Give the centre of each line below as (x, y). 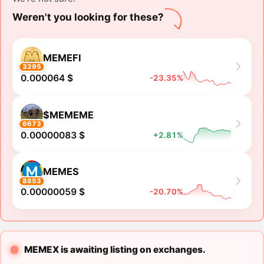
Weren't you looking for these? (88, 17)
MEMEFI (62, 57)
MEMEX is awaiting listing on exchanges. (115, 250)
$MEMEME (68, 115)
